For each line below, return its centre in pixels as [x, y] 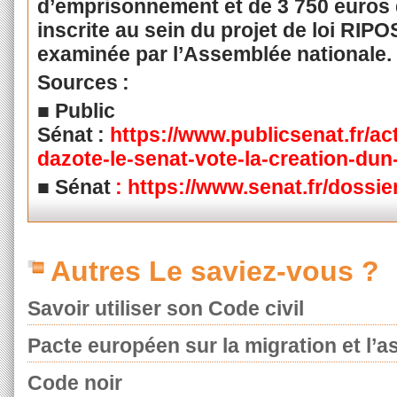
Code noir [75, 383]
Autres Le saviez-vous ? [215, 272]
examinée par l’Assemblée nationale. [214, 54]
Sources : [88, 83]
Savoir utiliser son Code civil [166, 309]
